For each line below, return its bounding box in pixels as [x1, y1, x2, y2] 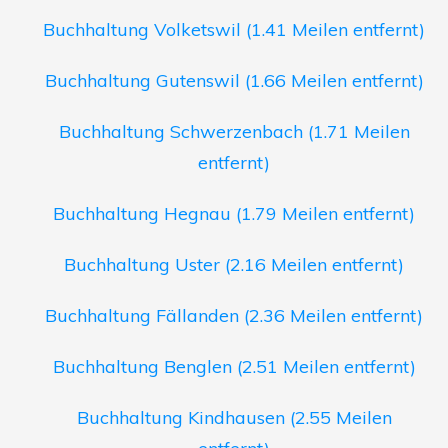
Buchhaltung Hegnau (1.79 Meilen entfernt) [53, 202, 415, 226]
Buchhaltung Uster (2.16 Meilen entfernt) [64, 253, 404, 277]
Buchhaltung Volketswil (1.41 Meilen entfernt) [43, 18, 425, 42]
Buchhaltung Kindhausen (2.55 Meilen [76, 406, 392, 430]
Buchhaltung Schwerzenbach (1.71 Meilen [58, 120, 410, 144]
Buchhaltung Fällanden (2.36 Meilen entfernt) [45, 304, 423, 328]
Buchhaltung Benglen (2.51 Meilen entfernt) [52, 355, 416, 379]
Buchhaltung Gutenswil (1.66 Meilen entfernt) [44, 69, 424, 93]
